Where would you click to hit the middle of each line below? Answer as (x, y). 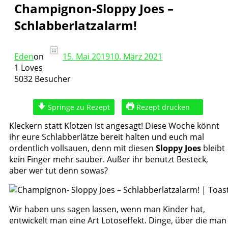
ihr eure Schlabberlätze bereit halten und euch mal (107, 137)
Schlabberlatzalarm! (76, 25)
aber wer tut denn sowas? (59, 170)
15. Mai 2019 (86, 56)
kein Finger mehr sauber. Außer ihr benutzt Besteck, (109, 159)
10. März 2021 (136, 56)
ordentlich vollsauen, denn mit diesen (82, 148)
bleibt (213, 148)
